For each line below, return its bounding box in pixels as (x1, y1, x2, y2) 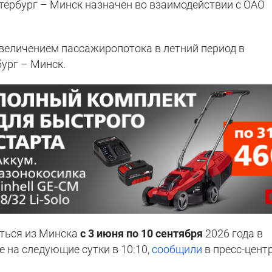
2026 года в (203, 226, 263, 240)
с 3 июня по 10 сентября (80, 226, 203, 240)
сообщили (152, 242, 203, 256)
